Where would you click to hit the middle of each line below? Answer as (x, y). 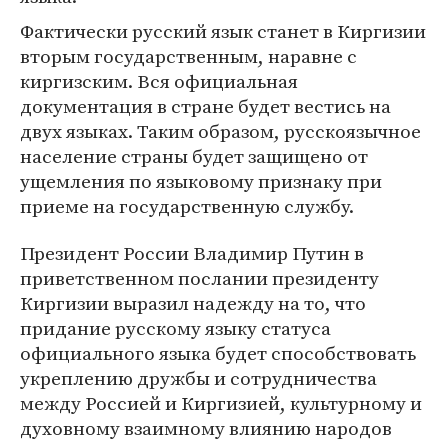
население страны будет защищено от (194, 156)
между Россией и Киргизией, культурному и (221, 403)
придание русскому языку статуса (175, 328)
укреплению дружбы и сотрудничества (198, 378)
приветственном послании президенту (199, 278)
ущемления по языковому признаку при (201, 181)
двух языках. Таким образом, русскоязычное (220, 131)
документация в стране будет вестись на (205, 106)
